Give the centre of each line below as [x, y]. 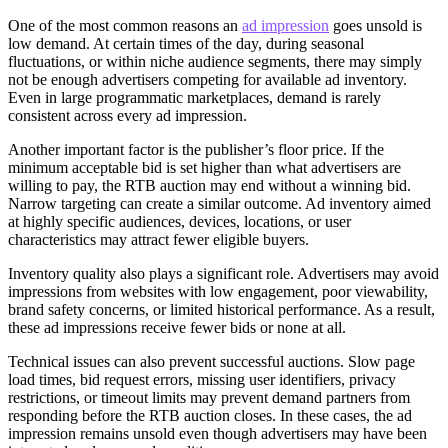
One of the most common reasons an [125, 26]
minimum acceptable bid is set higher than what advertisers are [204, 168]
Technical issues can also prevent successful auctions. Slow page [211, 362]
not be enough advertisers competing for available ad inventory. [207, 80]
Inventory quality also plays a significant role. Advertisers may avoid [223, 274]
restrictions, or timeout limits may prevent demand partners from [209, 398]
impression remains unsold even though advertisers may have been [217, 434]
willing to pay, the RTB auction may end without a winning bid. [209, 186]
